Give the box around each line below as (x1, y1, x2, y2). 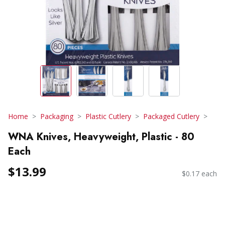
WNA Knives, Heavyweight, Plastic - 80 (8, 129, 194, 144)
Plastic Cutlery (85, 111, 131, 121)
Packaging (40, 111, 73, 121)
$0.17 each (182, 169, 217, 179)
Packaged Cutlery (143, 111, 199, 121)
